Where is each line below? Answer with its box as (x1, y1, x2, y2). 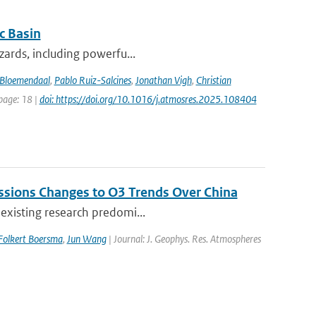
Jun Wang (66, 232, 107, 245)
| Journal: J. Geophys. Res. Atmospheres (106, 232, 261, 245)
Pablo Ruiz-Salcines (54, 73, 131, 87)
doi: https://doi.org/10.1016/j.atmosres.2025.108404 (39, 92, 257, 106)
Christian (195, 73, 231, 87)
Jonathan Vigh (135, 73, 192, 87)
